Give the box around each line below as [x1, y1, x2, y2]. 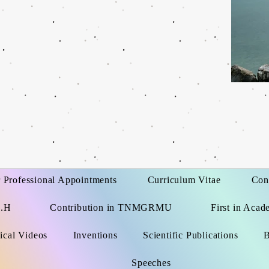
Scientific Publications [142, 230, 238, 240]
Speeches [131, 258, 171, 268]
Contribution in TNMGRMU [50, 202, 172, 213]
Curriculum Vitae [147, 175, 221, 185]
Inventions [73, 230, 118, 240]
